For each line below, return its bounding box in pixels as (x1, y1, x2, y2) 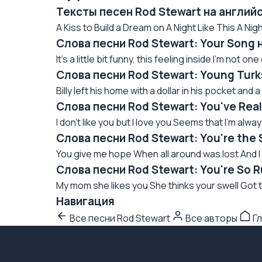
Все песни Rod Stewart (68, 212, 172, 225)
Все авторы (184, 212, 239, 225)
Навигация (56, 194, 115, 209)
